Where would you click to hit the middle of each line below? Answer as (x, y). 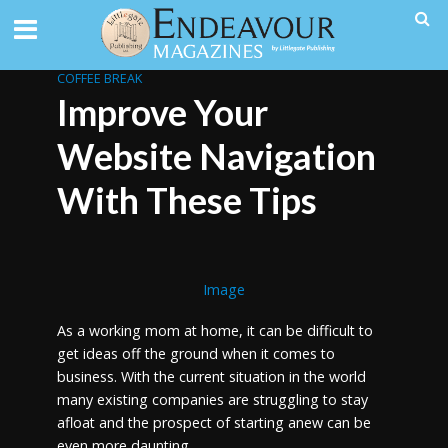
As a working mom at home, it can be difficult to (214, 330)
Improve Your (162, 112)
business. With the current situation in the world (211, 376)
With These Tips (186, 200)
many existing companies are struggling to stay (212, 399)
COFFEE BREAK (99, 78)
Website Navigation (216, 156)
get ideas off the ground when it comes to (195, 353)
